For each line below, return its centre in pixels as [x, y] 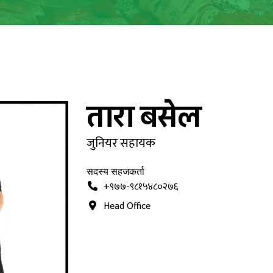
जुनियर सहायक [121, 143]
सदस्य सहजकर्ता [115, 172]
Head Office [127, 206]
